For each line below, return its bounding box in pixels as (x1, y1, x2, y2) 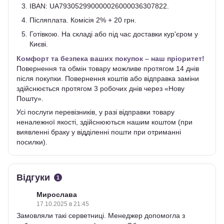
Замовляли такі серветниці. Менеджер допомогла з (16, 211, 185, 219)
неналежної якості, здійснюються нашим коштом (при (16, 117, 192, 126)
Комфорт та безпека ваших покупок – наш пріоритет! (16, 54, 204, 62)
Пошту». (16, 94, 43, 102)
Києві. (29, 40, 48, 48)
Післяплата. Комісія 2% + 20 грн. (29, 15, 136, 24)
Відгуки (16, 172, 50, 182)
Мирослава (36, 190, 77, 198)
